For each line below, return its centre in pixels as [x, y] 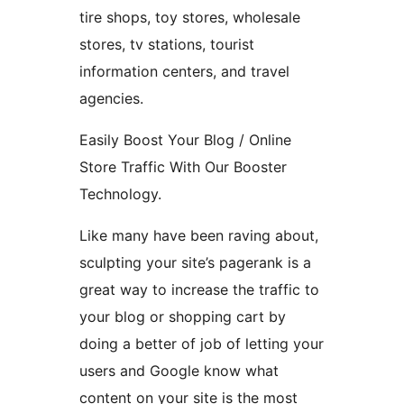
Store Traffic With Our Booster [183, 167]
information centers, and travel [184, 72]
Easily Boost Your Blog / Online [185, 140]
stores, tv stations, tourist [167, 45]
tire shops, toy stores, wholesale [190, 18]
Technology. [120, 194]
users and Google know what [179, 371]
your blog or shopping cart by [183, 317]
